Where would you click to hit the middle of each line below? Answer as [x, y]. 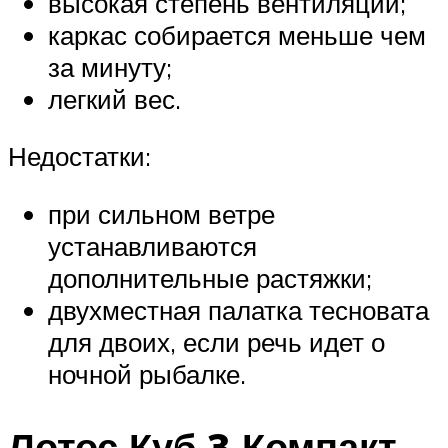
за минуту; [110, 66]
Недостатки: [79, 156]
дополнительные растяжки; [210, 277]
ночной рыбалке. [147, 373]
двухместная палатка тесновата [238, 309]
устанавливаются [152, 245]
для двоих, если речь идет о [216, 341]
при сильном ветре [161, 213]
